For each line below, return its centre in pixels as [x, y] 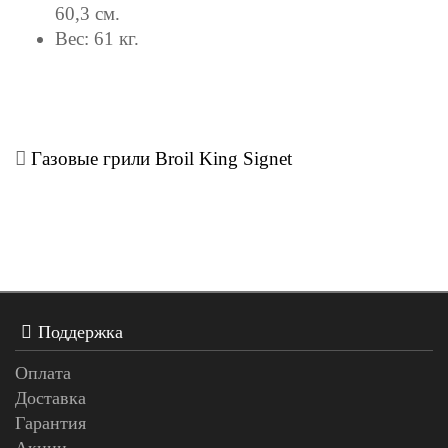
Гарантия [50, 422]
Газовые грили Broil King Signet [161, 158]
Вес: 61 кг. [97, 38]
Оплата [43, 372]
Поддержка [81, 331]
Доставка [50, 397]
